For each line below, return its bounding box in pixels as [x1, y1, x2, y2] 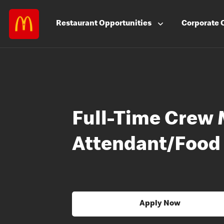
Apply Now [139, 200, 180, 208]
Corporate [181, 20, 221, 28]
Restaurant [56, 20, 99, 28]
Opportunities [99, 20, 152, 28]
